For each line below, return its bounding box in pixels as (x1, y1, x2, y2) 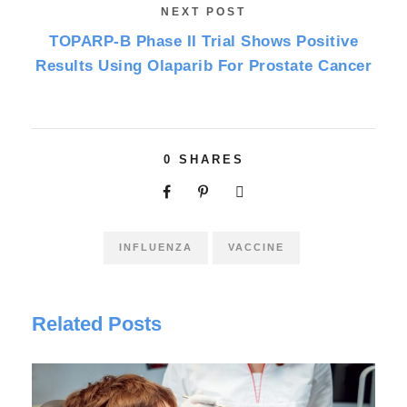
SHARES (178, 152, 244, 166)
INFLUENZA (118, 241, 193, 253)
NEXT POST (161, 5, 246, 18)
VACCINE (227, 241, 284, 253)
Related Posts (32, 312, 162, 335)
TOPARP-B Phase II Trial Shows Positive (49, 32, 358, 50)
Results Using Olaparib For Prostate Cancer (35, 56, 372, 74)
